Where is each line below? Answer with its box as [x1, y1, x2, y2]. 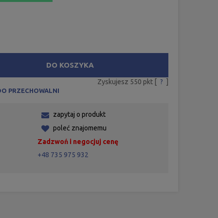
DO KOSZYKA [46, 60, 94, 69]
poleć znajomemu [53, 124, 107, 132]
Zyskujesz [97, 77, 130, 86]
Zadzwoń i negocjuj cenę [37, 137, 119, 145]
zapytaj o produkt [53, 110, 106, 118]
